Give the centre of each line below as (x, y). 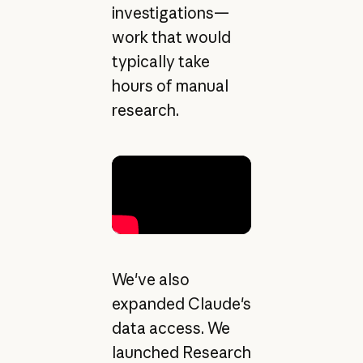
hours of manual (170, 86)
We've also (150, 279)
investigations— (170, 13)
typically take (160, 62)
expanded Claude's (181, 303)
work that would (171, 38)
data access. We (171, 328)
